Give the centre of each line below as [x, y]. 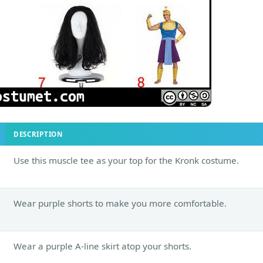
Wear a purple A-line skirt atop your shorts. [102, 246]
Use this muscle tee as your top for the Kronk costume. [126, 160]
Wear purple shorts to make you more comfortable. [120, 203]
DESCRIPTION [38, 134]
